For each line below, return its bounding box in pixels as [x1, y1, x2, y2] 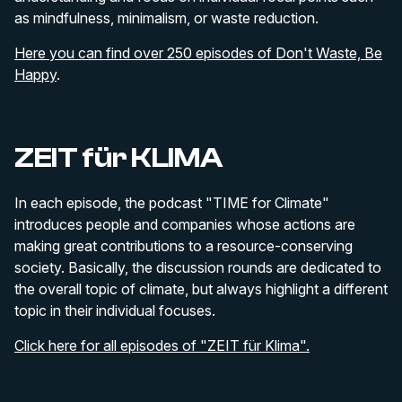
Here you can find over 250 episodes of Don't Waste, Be [14, 44, 382, 62]
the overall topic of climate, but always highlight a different [14, 280, 388, 298]
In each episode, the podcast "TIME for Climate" [14, 194, 329, 212]
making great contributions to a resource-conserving [14, 237, 353, 255]
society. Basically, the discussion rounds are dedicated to [14, 258, 381, 276]
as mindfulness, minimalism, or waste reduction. [14, 9, 319, 27]
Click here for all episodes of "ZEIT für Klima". [14, 336, 310, 354]
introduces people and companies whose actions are [14, 215, 355, 233]
